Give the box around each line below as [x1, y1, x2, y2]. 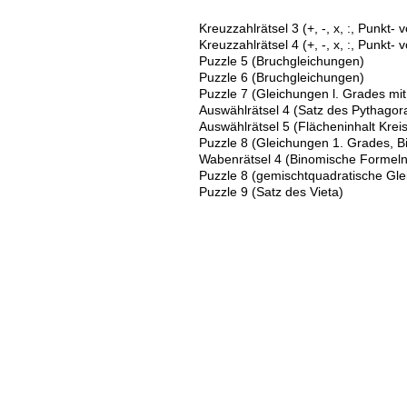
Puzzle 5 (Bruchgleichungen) [198, 54, 364, 68]
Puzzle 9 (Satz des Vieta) [198, 184, 343, 199]
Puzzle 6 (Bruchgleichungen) [198, 70, 364, 84]
